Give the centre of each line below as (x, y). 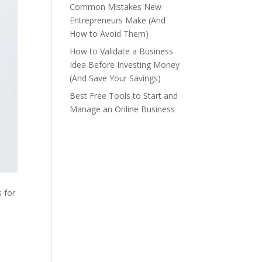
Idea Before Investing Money (125, 65)
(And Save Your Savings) (116, 78)
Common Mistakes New (116, 7)
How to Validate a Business (122, 51)
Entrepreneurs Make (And (118, 20)
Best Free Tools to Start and (124, 96)
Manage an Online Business (123, 109)
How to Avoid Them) (109, 34)
